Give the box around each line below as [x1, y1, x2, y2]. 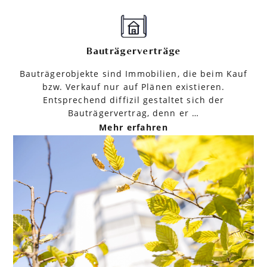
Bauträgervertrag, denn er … [67, 107, 200, 119]
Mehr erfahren [99, 121, 168, 133]
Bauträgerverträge [86, 46, 181, 56]
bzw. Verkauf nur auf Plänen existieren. [42, 80, 225, 92]
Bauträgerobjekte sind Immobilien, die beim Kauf [19, 67, 248, 79]
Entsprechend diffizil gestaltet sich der [42, 94, 225, 105]
